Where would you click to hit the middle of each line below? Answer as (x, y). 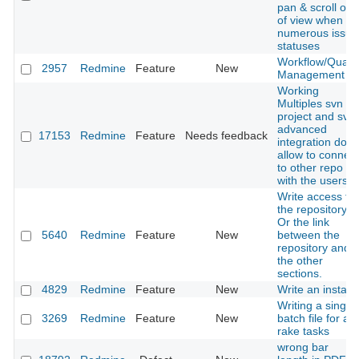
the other (300, 261)
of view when (310, 20)
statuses (298, 46)
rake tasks (303, 331)
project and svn (316, 117)
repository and (314, 248)
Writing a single (316, 306)
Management (311, 75)
